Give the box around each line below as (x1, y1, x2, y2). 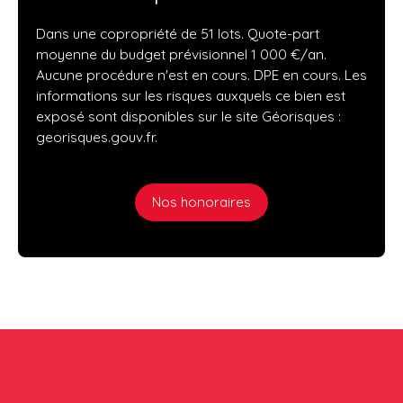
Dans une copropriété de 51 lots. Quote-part (36, 23, 319, 42)
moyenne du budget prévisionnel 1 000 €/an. (36, 44, 327, 63)
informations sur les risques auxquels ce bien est (36, 85, 345, 104)
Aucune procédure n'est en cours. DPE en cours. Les (36, 65, 367, 84)
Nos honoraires (152, 193, 251, 211)
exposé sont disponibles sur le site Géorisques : (36, 106, 341, 125)
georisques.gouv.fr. (36, 127, 157, 146)
